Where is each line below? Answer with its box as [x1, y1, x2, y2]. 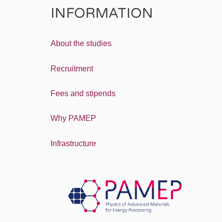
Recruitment [51, 64, 93, 73]
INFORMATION [51, 5, 153, 22]
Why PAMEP [51, 114, 96, 123]
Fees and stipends [51, 89, 115, 98]
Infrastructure [51, 139, 96, 148]
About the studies [51, 39, 111, 48]
